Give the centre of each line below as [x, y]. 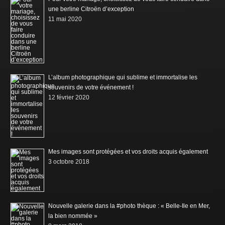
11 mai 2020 [65, 19]
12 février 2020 [69, 98]
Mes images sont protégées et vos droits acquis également [128, 152]
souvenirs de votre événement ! [91, 88]
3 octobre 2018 [69, 162]
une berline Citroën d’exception [91, 9]
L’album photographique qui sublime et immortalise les [123, 78]
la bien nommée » [73, 216]
